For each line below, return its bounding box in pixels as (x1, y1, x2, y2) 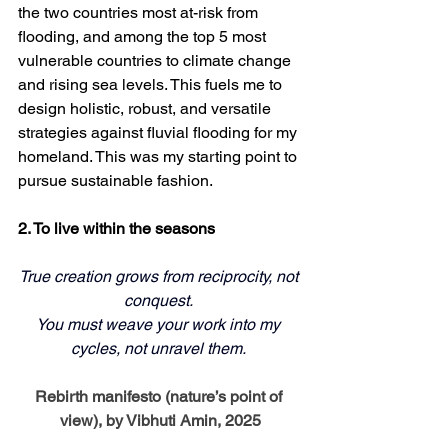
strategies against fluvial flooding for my (18, 123, 301, 143)
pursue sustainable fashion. (18, 171, 217, 191)
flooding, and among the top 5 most (18, 27, 270, 47)
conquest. (123, 291, 197, 311)
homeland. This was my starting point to (18, 147, 301, 167)
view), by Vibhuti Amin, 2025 (59, 411, 261, 431)
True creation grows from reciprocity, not (18, 267, 302, 287)
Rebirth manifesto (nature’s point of (34, 387, 286, 407)
